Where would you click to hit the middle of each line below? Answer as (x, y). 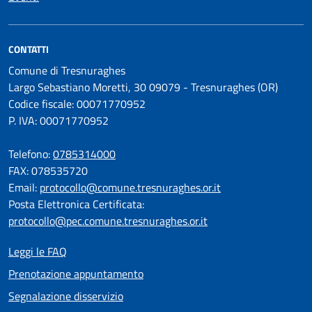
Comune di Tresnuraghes (67, 71)
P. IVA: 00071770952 (58, 121)
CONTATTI (29, 49)
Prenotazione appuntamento (76, 274)
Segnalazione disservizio (66, 296)
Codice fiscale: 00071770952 (77, 104)
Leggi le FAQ (38, 252)
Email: (24, 188)
